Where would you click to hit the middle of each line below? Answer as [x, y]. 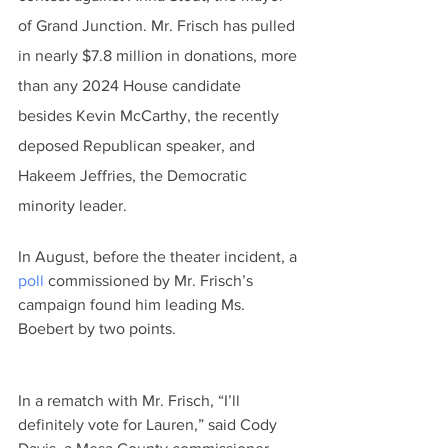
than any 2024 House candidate [131, 85]
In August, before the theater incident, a [159, 256]
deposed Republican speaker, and [138, 145]
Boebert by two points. [97, 328]
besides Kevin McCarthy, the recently [150, 115]
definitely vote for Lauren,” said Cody [149, 424]
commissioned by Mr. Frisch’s [150, 280]
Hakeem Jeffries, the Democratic [134, 175]
